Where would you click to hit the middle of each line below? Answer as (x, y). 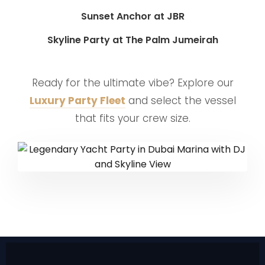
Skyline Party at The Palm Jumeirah (132, 40)
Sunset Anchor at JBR (132, 16)
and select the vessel (180, 101)
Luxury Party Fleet (77, 101)
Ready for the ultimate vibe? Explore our (132, 83)
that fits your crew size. (132, 118)
